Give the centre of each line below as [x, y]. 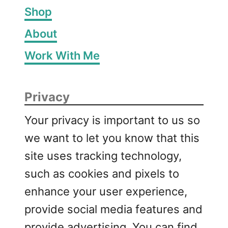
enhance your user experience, [106, 191]
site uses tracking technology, [103, 155]
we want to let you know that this [112, 138]
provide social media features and [113, 209]
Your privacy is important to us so [112, 120]
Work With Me [62, 55]
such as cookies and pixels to [102, 173]
